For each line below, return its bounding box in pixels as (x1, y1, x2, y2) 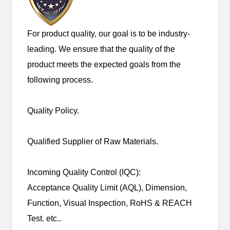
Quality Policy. (27, 106, 80, 115)
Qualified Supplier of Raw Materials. (27, 137, 159, 146)
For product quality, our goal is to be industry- (27, 29, 190, 38)
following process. (27, 75, 93, 84)
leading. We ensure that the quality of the (27, 44, 176, 53)
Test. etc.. (27, 214, 62, 223)
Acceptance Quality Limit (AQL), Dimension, (27, 183, 187, 192)
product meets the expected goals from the (27, 60, 181, 69)
